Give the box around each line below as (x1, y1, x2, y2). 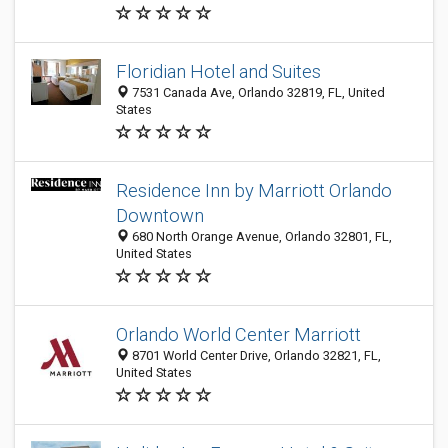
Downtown (116, 205, 204, 226)
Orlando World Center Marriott (116, 324, 361, 345)
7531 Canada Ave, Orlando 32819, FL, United (129, 85, 385, 100)
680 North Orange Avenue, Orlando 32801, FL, (129, 229, 392, 244)
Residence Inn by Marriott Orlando (116, 180, 392, 201)
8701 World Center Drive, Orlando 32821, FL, (129, 348, 381, 363)
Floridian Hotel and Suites (116, 61, 321, 82)
